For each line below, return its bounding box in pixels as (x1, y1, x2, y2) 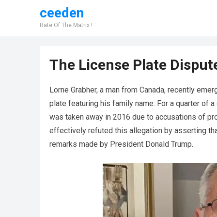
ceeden (40, 5, 84, 21)
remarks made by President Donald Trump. (49, 139, 193, 149)
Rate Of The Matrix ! (40, 22, 93, 29)
